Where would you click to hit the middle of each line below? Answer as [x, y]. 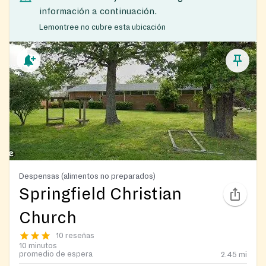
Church [48, 218]
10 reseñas [75, 236]
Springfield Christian [100, 194]
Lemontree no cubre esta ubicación [102, 28]
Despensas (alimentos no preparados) [87, 176]
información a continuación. [98, 11]
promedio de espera [56, 254]
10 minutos [38, 246]
